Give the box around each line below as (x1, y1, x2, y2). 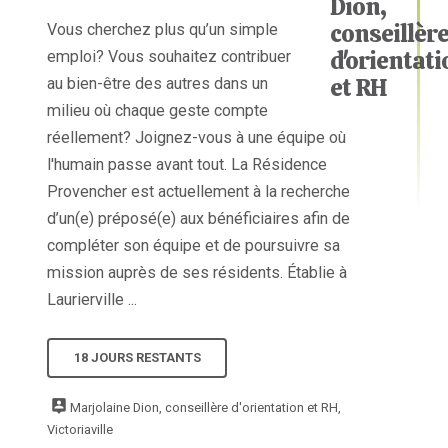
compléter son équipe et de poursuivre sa (47, 235, 341, 255)
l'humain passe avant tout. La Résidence (47, 154, 328, 174)
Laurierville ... (47, 289, 138, 309)
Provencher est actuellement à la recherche (47, 181, 351, 201)
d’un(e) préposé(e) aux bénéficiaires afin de (47, 208, 351, 228)
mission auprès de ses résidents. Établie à (47, 262, 348, 282)
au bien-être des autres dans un (47, 73, 269, 93)
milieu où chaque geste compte (47, 100, 269, 120)
